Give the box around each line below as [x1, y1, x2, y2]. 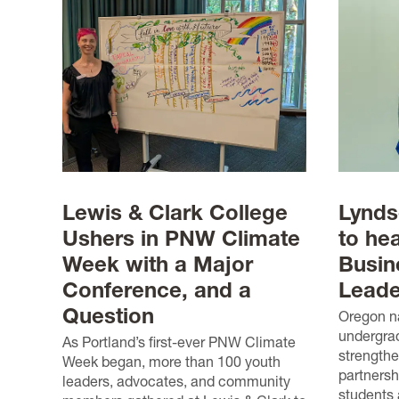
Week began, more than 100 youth [62, 352, 281, 370]
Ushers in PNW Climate [62, 224, 300, 251]
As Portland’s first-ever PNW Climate [62, 332, 296, 351]
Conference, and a [62, 276, 251, 303]
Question [62, 302, 154, 329]
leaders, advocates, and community [62, 371, 290, 390]
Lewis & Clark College [62, 199, 288, 225]
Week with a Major [62, 250, 253, 277]
